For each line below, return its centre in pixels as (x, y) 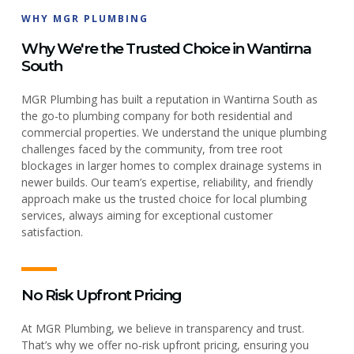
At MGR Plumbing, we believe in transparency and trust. (163, 329)
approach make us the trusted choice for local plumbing (164, 198)
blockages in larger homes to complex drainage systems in (171, 165)
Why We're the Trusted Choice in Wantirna (166, 48)
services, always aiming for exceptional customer (147, 215)
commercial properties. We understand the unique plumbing (174, 132)
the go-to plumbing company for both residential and (157, 115)
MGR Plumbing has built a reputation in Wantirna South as (169, 99)
